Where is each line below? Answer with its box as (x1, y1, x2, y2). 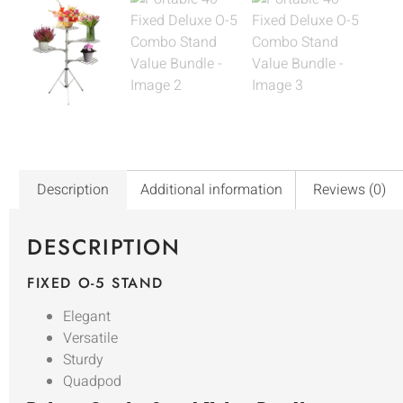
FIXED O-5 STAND (27, 272, 164, 293)
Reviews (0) (312, 178, 386, 201)
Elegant (63, 305, 111, 327)
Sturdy (63, 348, 103, 371)
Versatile (63, 327, 118, 349)
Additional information (139, 178, 282, 201)
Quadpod (63, 370, 121, 392)
